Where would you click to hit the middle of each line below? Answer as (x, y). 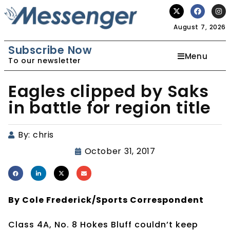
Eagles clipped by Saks (109, 91)
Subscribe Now (50, 50)
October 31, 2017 (120, 151)
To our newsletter (45, 61)
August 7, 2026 (200, 27)
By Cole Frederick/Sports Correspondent (106, 200)
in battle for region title (110, 108)
